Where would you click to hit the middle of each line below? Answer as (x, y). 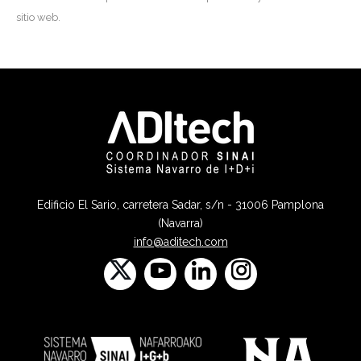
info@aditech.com (180, 242)
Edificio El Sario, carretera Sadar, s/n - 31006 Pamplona (180, 205)
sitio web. (38, 18)
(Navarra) (180, 224)
